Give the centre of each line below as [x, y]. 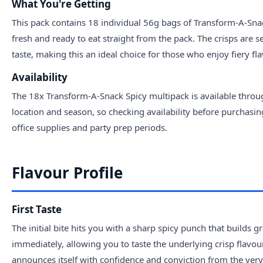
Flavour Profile [67, 172]
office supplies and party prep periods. [90, 127]
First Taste [37, 209]
